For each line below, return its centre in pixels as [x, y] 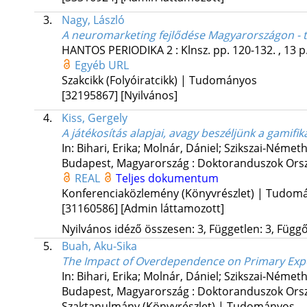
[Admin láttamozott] [172, 209]
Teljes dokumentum [167, 179]
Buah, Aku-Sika [99, 246]
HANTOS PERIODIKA [112, 50]
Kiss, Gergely [94, 118]
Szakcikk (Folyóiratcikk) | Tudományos [159, 81]
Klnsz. [195, 50]
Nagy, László [93, 20]
